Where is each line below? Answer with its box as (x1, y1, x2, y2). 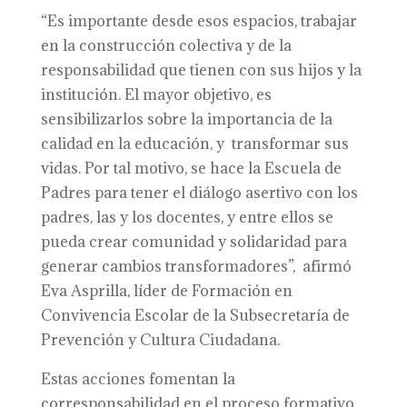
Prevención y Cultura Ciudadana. (40, 330, 280, 350)
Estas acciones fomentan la (40, 369, 235, 389)
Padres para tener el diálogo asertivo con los (40, 183, 358, 203)
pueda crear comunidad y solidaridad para (40, 232, 347, 252)
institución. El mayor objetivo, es (40, 84, 272, 104)
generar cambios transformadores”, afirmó (40, 256, 352, 276)
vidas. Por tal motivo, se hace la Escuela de (40, 158, 342, 178)
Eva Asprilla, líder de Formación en (40, 281, 293, 301)
